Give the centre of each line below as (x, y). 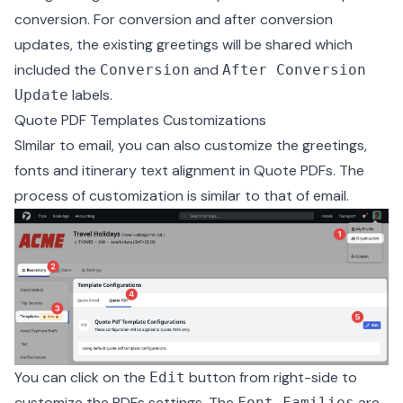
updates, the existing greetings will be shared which (184, 45)
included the (57, 70)
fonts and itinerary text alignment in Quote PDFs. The (189, 171)
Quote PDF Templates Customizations (140, 121)
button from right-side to (271, 377)
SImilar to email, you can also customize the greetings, (191, 146)
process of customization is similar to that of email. (182, 196)
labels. (90, 95)
